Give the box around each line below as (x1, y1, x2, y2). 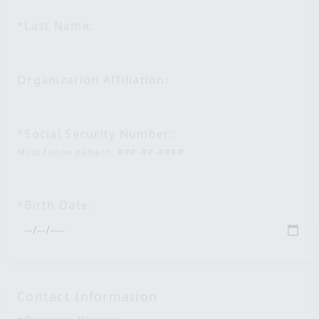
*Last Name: (17, 18, 94, 33)
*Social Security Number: (17, 126, 174, 142)
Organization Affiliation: (17, 72, 169, 88)
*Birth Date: (17, 197, 93, 213)
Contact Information (17, 288, 158, 305)
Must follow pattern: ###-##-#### (17, 146, 184, 158)
